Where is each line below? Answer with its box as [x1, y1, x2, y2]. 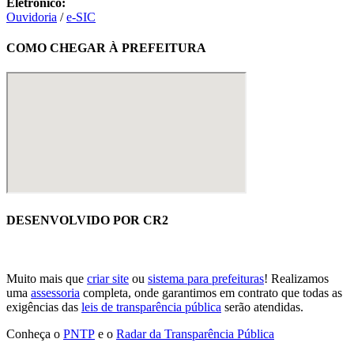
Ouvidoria [6, 9, 57, 24]
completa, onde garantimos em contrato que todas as [80, 285, 342, 299]
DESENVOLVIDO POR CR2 [6, 213, 168, 228]
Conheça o [6, 326, 63, 341]
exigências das [6, 299, 81, 314]
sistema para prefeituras [148, 271, 264, 285]
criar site [87, 271, 129, 285]
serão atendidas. [221, 299, 303, 314]
